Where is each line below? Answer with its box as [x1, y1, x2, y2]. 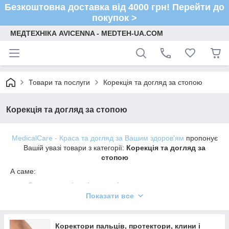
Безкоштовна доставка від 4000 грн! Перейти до [5, 2, 224, 12]
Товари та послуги [29, 78, 90, 86]
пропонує [184, 134, 218, 142]
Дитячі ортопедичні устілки [28, 195, 127, 203]
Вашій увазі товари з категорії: [24, 144, 126, 152]
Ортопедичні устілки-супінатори [28, 181, 145, 189]
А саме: [10, 167, 36, 175]
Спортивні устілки [28, 209, 94, 217]
